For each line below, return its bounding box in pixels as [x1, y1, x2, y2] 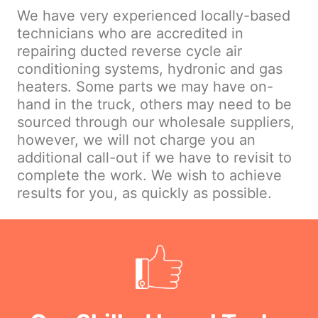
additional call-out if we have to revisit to [17, 149, 292, 167]
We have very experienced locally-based [17, 7, 290, 25]
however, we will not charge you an [17, 131, 256, 149]
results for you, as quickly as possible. [17, 185, 272, 202]
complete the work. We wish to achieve [17, 167, 282, 185]
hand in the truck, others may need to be [17, 96, 292, 114]
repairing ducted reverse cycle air [17, 43, 242, 60]
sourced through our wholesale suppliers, [17, 114, 295, 131]
